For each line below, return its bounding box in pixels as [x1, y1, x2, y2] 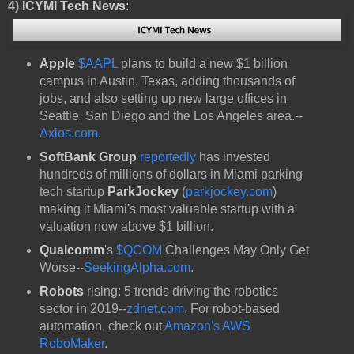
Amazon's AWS [164, 319, 250, 333]
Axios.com [39, 126, 98, 141]
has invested [198, 150, 270, 164]
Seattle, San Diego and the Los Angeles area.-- [39, 109, 303, 123]
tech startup [39, 185, 107, 199]
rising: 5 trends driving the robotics [86, 284, 278, 299]
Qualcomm [39, 243, 104, 258]
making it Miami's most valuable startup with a [39, 202, 295, 217]
